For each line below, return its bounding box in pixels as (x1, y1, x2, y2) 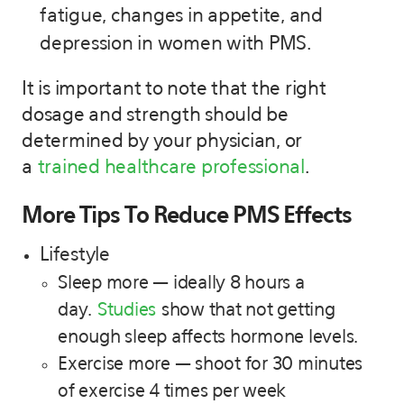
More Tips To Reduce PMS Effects (22, 205, 352, 228)
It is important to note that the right (22, 79, 326, 99)
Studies (96, 300, 156, 319)
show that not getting (156, 300, 335, 319)
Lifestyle (40, 245, 110, 265)
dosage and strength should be (22, 106, 289, 125)
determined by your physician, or (22, 132, 302, 151)
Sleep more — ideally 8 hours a (58, 273, 305, 292)
